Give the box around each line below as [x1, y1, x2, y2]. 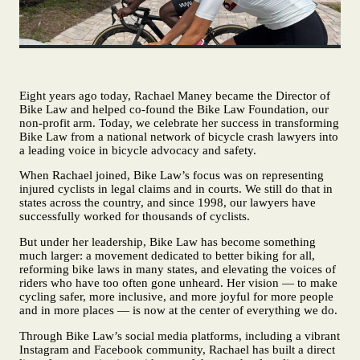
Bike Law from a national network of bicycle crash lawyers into [19, 129, 338, 143]
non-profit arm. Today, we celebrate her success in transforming [19, 116, 339, 129]
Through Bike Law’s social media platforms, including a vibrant [19, 329, 340, 343]
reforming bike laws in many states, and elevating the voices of [19, 263, 336, 276]
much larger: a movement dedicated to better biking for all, [19, 249, 315, 263]
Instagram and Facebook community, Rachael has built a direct [19, 343, 335, 357]
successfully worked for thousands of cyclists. [19, 210, 250, 223]
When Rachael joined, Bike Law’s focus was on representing [19, 169, 324, 182]
